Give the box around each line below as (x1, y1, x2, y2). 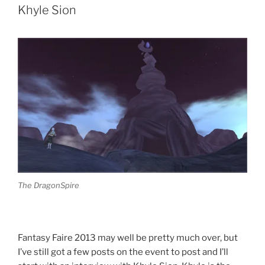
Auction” (90, 56, 127, 67)
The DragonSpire (18, 180, 79, 190)
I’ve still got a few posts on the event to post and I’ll (18, 246, 228, 257)
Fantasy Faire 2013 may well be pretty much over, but (18, 232, 238, 243)
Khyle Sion (18, 2, 76, 17)
